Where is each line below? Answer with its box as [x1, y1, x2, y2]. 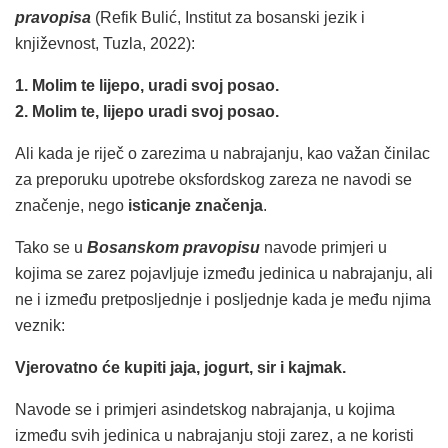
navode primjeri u [260, 239, 387, 257]
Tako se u [15, 239, 87, 257]
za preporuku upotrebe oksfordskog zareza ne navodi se [15, 171, 412, 189]
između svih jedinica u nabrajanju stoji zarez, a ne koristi [15, 427, 414, 445]
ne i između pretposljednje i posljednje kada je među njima [15, 291, 431, 309]
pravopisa [15, 9, 91, 27]
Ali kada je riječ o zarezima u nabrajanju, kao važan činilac [15, 145, 430, 163]
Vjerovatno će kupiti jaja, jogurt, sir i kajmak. [15, 359, 346, 377]
